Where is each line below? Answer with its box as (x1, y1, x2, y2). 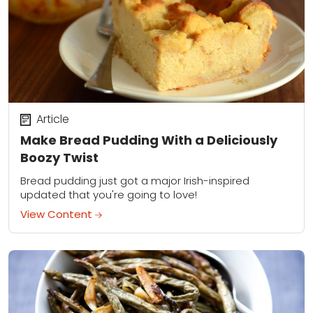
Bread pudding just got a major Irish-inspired (20, 173, 249, 188)
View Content (20, 206, 95, 221)
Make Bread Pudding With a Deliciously (20, 131, 277, 149)
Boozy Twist (20, 148, 99, 166)
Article (36, 111, 69, 128)
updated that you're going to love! (20, 187, 197, 202)
